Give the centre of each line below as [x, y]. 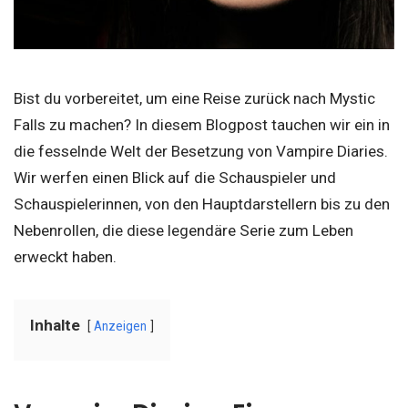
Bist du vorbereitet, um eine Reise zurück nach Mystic [194, 98]
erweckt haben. [65, 257]
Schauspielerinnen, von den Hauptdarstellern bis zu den [202, 204]
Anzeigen [120, 326]
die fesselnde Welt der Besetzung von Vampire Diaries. [201, 151]
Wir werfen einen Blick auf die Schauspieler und [175, 178]
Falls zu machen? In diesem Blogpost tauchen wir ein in [202, 125]
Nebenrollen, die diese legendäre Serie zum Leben [184, 230]
